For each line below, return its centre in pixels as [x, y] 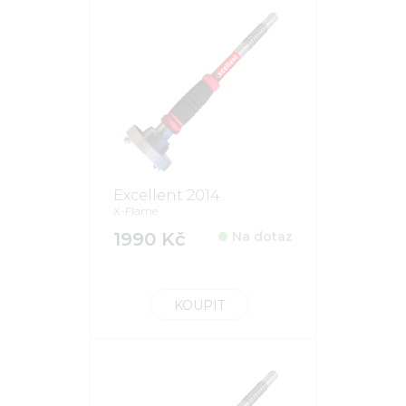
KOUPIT [199, 305]
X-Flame [135, 210]
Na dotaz [262, 236]
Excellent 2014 [167, 195]
